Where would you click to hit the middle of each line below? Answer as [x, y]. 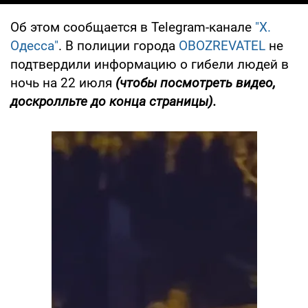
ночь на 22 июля [63, 82]
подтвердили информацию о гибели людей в [150, 64]
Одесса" [34, 45]
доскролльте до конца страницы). [113, 101]
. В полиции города [119, 45]
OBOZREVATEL [222, 45]
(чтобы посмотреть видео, [196, 82]
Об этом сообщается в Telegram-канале [133, 27]
